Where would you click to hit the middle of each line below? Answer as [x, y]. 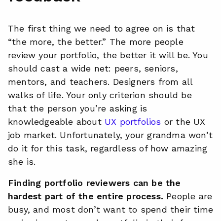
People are [188, 196]
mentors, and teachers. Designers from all [100, 82]
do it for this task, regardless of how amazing [108, 148]
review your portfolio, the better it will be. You [108, 55]
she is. [22, 162]
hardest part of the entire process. [86, 196]
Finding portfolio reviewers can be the [94, 183]
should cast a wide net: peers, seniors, [93, 68]
